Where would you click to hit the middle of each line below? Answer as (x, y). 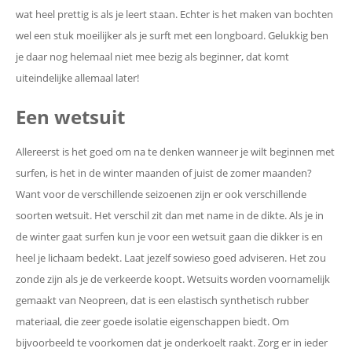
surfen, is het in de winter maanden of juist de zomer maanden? (164, 172)
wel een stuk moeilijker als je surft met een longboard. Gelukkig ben (172, 35)
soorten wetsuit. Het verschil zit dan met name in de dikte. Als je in (170, 215)
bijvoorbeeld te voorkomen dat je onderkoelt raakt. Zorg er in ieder (172, 342)
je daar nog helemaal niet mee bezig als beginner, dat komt (152, 56)
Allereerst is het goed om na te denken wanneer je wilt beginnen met (175, 151)
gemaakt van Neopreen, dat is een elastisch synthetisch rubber (162, 300)
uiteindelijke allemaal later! (77, 77)
